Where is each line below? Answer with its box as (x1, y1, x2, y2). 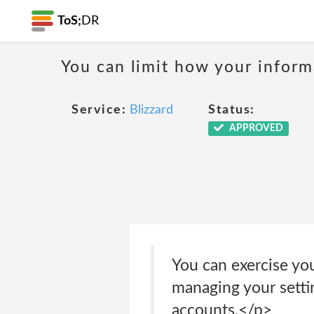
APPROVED (226, 123, 283, 133)
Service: (71, 104, 126, 116)
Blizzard (130, 104, 173, 116)
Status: (208, 104, 255, 116)
